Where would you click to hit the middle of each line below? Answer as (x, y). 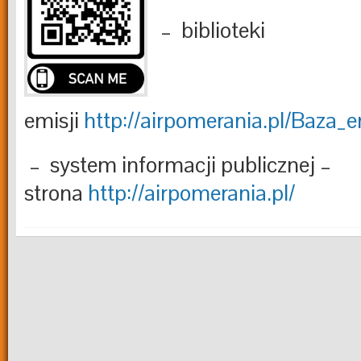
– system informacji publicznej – (178, 165)
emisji (54, 121)
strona (56, 193)
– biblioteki (210, 30)
